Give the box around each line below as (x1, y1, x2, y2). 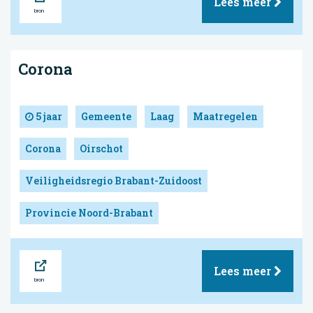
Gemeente (81, 109, 131, 123)
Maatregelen (193, 109, 258, 123)
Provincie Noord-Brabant (25, 205, 153, 219)
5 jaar (34, 109, 62, 123)
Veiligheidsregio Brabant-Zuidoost (25, 173, 202, 187)
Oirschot (80, 141, 123, 155)
